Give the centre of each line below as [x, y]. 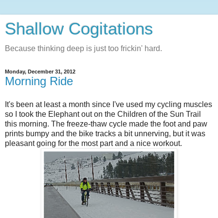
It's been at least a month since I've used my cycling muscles [109, 104]
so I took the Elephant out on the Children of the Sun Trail [103, 114]
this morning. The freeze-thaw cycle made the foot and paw [106, 124]
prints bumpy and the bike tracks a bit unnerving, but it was [105, 133]
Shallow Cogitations [79, 29]
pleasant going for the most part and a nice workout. [93, 143]
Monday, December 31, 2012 [40, 72]
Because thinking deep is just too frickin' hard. [83, 48]
